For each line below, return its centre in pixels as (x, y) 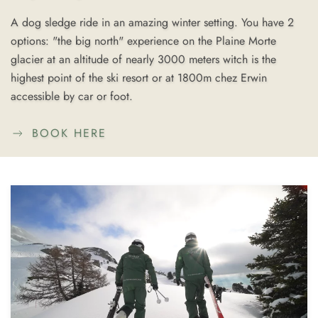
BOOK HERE (69, 133)
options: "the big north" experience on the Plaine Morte (143, 40)
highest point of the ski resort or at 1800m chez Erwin (139, 77)
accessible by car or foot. (72, 96)
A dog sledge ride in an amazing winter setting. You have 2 (152, 22)
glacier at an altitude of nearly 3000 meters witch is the (143, 59)
